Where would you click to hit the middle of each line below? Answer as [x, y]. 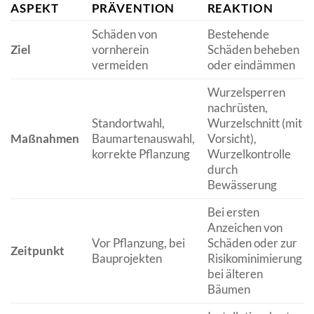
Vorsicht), [232, 138]
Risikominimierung [254, 258]
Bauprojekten [127, 258]
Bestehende [238, 34]
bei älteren [235, 273]
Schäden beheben [253, 49]
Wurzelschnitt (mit [254, 123]
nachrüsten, [237, 107]
